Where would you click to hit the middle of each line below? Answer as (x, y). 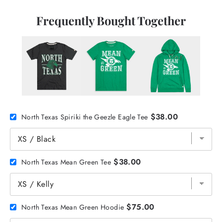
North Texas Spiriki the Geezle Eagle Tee (85, 117)
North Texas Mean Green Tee (66, 162)
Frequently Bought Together (111, 21)
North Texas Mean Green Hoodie (73, 207)
